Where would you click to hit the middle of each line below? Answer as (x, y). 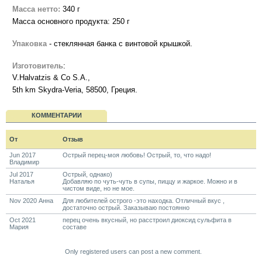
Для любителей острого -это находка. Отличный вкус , (143, 201)
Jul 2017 (21, 175)
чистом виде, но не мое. (98, 189)
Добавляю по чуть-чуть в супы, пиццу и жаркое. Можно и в (150, 182)
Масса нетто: (36, 9)
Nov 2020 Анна (31, 201)
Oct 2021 (22, 220)
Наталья (22, 182)
